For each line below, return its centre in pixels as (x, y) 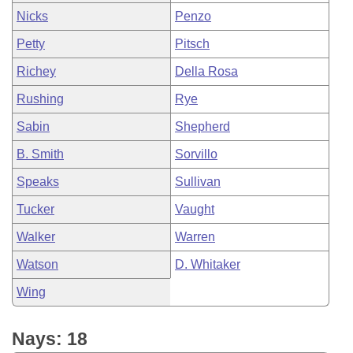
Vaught (195, 209)
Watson (37, 264)
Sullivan (198, 182)
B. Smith (40, 154)
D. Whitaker (208, 264)
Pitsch (192, 44)
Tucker (35, 209)
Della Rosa (206, 71)
